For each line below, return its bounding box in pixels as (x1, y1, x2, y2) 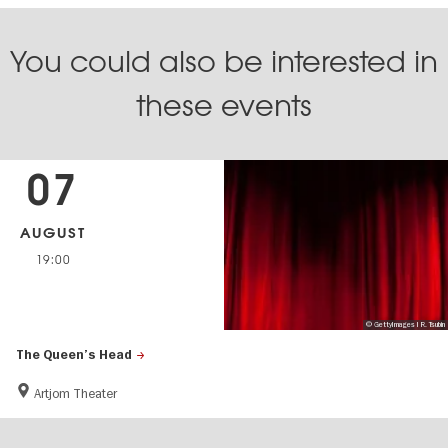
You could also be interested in (10, 43, 438, 82)
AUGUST (20, 223, 86, 243)
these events (136, 87, 312, 126)
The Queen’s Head (16, 346, 132, 363)
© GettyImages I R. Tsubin (365, 320, 445, 330)
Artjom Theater (34, 385, 118, 402)
